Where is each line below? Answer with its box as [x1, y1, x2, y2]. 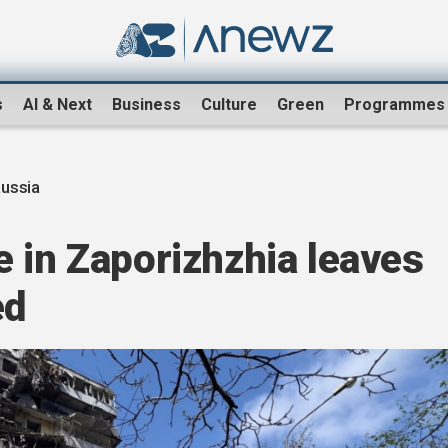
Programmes [344, 95, 445, 115]
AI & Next [23, 95, 92, 115]
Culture [201, 95, 257, 115]
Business [112, 95, 181, 115]
